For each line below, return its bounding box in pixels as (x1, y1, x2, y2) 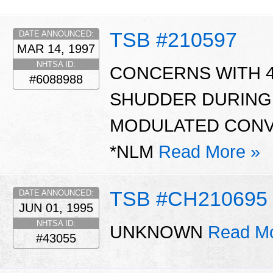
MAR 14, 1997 (17, 41, 95, 55)
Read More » (158, 142, 260, 162)
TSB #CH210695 (110, 186, 268, 210)
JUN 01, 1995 (19, 200, 93, 214)
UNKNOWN (110, 222, 208, 243)
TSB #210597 (110, 27, 237, 51)
